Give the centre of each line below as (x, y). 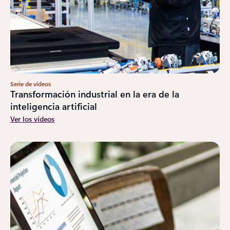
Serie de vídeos (31, 83)
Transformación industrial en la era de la (95, 94)
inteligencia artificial (54, 106)
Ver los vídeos (32, 119)
